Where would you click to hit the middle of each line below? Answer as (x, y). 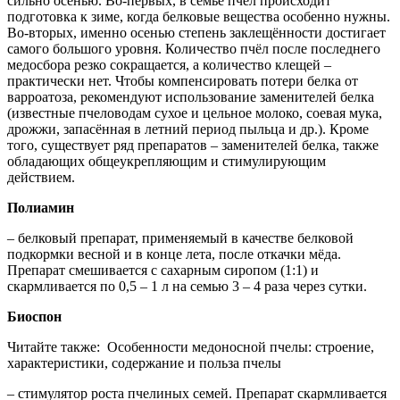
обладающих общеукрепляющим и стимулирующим (167, 162)
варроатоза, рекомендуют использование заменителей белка (191, 97)
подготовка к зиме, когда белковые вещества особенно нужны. (199, 17)
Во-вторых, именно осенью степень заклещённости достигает (196, 33)
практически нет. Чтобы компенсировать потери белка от (183, 81)
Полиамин (41, 208)
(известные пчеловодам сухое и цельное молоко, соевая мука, (195, 113)
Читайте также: (54, 347)
